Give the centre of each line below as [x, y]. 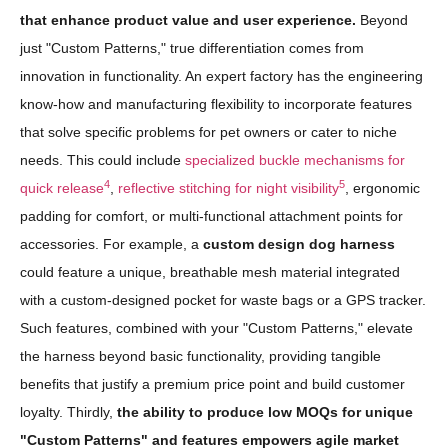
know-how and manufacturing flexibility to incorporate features [216, 104]
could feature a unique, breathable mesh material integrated [210, 272]
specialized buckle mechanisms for [295, 160]
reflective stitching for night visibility [228, 188]
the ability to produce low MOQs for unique [265, 412]
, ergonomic [382, 188]
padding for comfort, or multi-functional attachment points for [211, 216]
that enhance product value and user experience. [188, 20]
